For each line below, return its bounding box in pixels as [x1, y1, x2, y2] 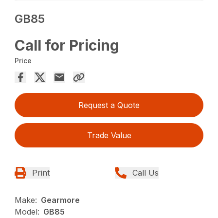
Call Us [132, 167, 159, 178]
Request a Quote [78, 100, 140, 110]
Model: [15, 206, 40, 217]
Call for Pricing [15, 36, 120, 54]
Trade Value [87, 130, 131, 140]
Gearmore [41, 195, 80, 205]
